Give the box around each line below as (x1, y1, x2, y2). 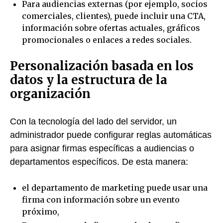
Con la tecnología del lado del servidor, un (10, 116, 177, 126)
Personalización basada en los (10, 58, 194, 74)
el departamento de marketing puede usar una (22, 183, 208, 193)
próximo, (22, 207, 59, 217)
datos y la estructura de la (10, 72, 167, 88)
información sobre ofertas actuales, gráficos (22, 23, 200, 33)
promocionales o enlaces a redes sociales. (22, 35, 192, 45)
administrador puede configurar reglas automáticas (10, 129, 212, 140)
